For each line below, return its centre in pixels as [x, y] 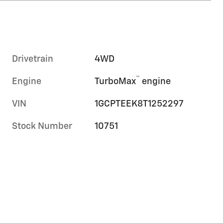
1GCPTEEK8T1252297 [139, 104]
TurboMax [115, 81]
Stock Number [42, 126]
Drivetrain [33, 59]
